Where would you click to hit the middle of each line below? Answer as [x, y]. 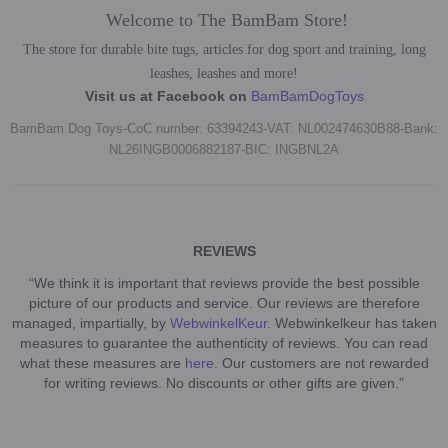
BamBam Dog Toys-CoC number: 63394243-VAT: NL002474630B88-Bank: [224, 128]
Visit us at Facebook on [167, 95]
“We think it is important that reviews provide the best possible [224, 282]
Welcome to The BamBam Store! [224, 19]
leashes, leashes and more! [224, 73]
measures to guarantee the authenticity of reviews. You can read [224, 342]
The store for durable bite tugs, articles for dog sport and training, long [224, 49]
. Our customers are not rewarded [321, 362]
